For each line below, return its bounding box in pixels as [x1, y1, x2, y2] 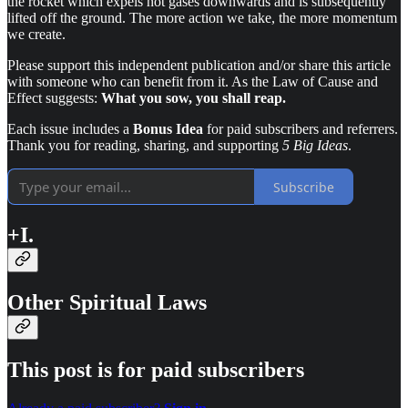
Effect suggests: [7, 90, 101, 107]
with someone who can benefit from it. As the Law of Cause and [7, 74, 378, 90]
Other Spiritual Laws [7, 290, 207, 314]
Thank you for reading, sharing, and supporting [7, 138, 282, 154]
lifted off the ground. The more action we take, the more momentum [7, 10, 397, 26]
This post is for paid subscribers [7, 357, 304, 382]
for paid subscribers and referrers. [203, 121, 398, 138]
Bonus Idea [133, 121, 203, 138]
